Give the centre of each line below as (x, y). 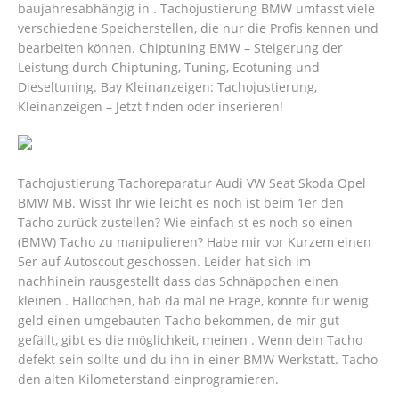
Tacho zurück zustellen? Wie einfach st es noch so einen (185, 223)
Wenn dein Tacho (309, 340)
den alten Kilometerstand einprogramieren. (148, 379)
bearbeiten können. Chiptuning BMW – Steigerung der (180, 48)
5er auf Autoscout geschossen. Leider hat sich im (164, 262)
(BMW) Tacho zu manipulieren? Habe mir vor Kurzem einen (195, 242)
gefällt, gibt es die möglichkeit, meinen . (136, 340)
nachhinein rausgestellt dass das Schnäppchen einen (178, 281)
